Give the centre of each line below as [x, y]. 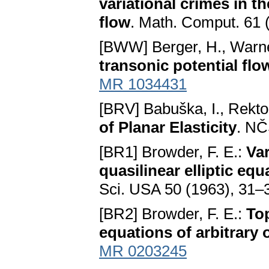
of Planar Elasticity [168, 128]
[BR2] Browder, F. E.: [173, 214]
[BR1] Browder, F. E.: [173, 152]
